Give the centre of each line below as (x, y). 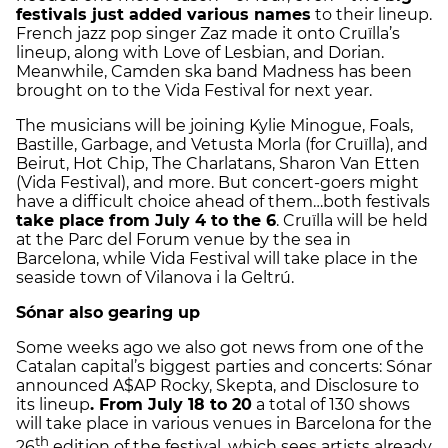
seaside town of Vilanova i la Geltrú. (155, 278)
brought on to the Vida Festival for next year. (194, 91)
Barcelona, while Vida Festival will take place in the (217, 259)
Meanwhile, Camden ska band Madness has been (214, 72)
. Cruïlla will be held (352, 221)
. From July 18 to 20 (171, 405)
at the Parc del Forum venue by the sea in (183, 240)
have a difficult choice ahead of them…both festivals (223, 202)
